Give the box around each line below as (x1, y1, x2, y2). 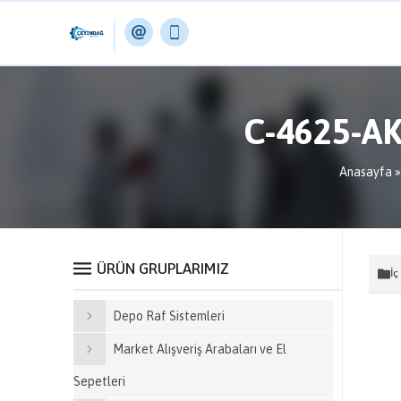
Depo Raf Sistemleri (113, 309, 225, 323)
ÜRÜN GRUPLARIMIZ (97, 260, 229, 277)
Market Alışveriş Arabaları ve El (113, 342, 286, 356)
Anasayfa (338, 165, 392, 179)
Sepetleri (73, 374, 125, 388)
